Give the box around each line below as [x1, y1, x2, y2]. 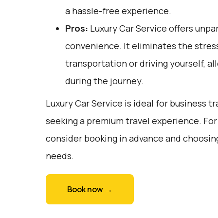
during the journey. [65, 75, 144, 87]
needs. [45, 150, 74, 162]
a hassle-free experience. [65, 5, 171, 17]
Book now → [67, 184, 112, 195]
